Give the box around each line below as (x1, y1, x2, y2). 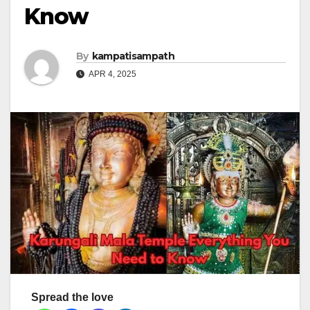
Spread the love (31, 291, 113, 304)
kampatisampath (91, 50, 174, 63)
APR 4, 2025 (87, 69, 136, 80)
